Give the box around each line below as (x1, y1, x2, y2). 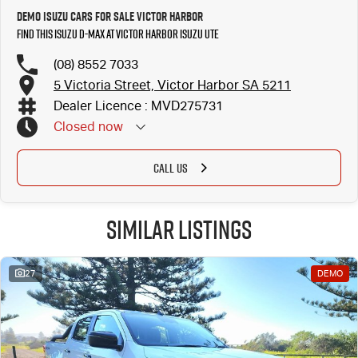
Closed (54, 119, 95, 135)
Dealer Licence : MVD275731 (54, 98, 223, 114)
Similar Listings (106, 211, 252, 247)
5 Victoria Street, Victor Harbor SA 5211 (54, 78, 291, 93)
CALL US (153, 158, 188, 177)
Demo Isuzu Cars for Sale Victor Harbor (17, 6, 203, 26)
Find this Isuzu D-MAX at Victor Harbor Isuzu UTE (17, 25, 219, 42)
